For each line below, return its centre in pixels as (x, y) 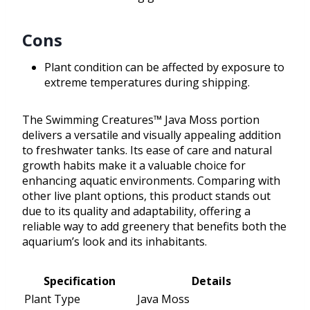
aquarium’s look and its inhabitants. (115, 242)
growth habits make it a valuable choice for (134, 166)
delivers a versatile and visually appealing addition (152, 135)
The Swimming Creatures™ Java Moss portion (141, 120)
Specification (79, 281)
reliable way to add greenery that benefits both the (154, 227)
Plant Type (52, 299)
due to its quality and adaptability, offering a (136, 211)
